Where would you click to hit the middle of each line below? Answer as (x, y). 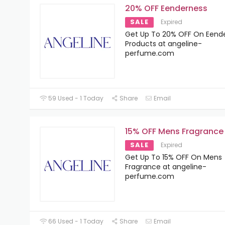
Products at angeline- (163, 43)
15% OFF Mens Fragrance (174, 131)
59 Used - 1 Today (75, 98)
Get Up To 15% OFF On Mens (174, 157)
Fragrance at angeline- (166, 166)
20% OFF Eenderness (166, 8)
